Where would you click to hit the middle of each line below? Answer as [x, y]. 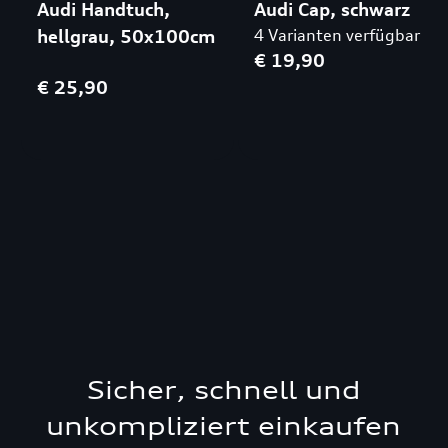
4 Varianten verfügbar [336, 35]
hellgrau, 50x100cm [125, 36]
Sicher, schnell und [223, 390]
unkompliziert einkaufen [224, 426]
